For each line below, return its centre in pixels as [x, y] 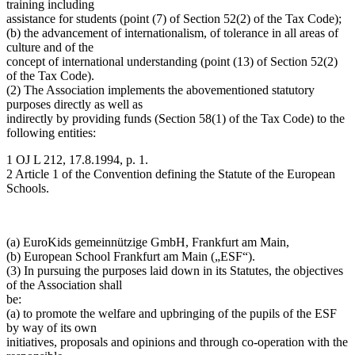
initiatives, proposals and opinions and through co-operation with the [177, 342]
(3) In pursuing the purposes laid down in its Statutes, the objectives [175, 270]
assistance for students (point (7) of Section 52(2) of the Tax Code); [174, 18]
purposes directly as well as [74, 104]
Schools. [28, 188]
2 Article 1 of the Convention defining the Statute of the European [171, 174]
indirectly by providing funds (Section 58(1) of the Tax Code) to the [176, 118]
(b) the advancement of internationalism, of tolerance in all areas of [172, 32]
